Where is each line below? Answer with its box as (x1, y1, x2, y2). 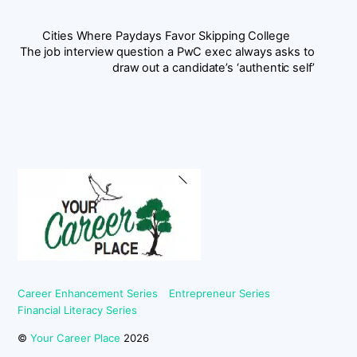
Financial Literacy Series (18, 304, 138, 317)
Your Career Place (30, 331, 121, 345)
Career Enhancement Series (18, 287, 159, 300)
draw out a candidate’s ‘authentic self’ (112, 60, 315, 75)
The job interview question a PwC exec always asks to (19, 44, 315, 59)
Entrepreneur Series (168, 287, 270, 300)
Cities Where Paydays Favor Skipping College (42, 28, 290, 43)
